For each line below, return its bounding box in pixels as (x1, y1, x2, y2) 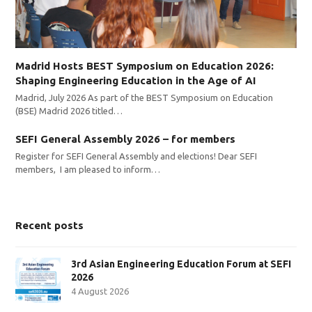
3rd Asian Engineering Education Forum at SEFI (71, 258, 292, 270)
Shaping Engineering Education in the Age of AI (15, 74, 257, 86)
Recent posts (15, 219, 84, 231)
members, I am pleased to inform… (15, 164, 161, 174)
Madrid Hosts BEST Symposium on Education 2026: (15, 59, 274, 72)
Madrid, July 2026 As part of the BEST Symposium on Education (15, 92, 274, 102)
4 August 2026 (71, 286, 130, 296)
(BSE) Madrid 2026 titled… (15, 105, 123, 116)
